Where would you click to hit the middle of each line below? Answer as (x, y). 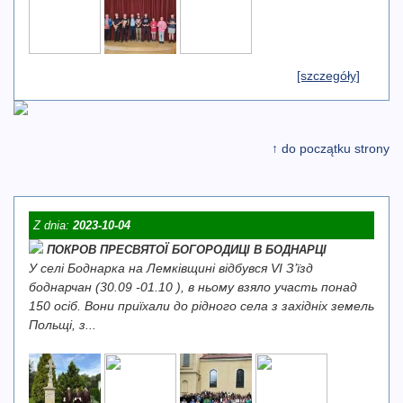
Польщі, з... (63, 325)
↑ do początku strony (331, 148)
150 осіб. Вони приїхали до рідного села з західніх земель (201, 306)
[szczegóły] (328, 76)
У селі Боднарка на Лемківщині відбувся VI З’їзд (171, 268)
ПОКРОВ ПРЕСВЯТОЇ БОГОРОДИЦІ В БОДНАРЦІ (187, 250)
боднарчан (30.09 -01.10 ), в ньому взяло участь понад (193, 287)
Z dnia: (53, 225)
